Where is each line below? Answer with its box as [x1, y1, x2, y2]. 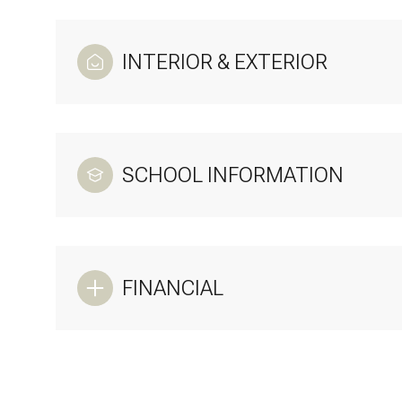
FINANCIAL [122, 275, 223, 301]
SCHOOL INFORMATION [122, 162, 344, 188]
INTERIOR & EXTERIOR [122, 48, 328, 74]
